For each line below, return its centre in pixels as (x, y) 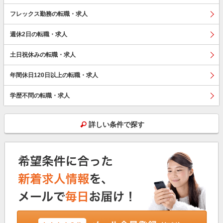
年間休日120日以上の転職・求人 (54, 75)
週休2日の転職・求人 (39, 34)
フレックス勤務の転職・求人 (49, 14)
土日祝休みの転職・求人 (43, 55)
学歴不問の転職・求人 (40, 95)
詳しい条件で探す (117, 124)
